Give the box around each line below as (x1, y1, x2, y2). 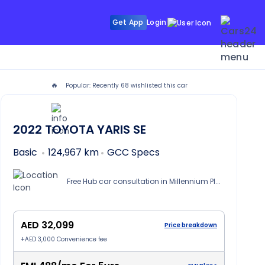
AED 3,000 (25, 235, 55, 244)
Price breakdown (164, 221, 217, 230)
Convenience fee (55, 235, 107, 244)
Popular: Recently (63, 81, 121, 90)
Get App (112, 17, 144, 27)
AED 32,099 (21, 218, 74, 232)
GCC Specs (107, 146, 160, 159)
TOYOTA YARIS (45, 121, 130, 138)
